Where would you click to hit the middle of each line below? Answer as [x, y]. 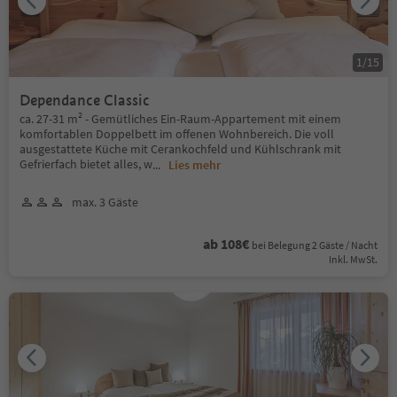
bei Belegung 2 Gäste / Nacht [315, 245]
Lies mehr [195, 164]
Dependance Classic [85, 100]
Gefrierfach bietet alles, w [86, 163]
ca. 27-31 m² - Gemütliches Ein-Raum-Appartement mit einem [180, 118]
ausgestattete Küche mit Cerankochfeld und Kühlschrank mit [180, 148]
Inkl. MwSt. [353, 259]
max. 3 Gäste [105, 202]
